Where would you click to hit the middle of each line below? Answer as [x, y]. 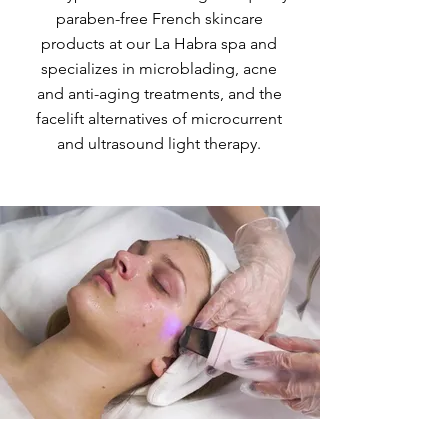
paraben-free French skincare [159, 18]
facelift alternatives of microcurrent [159, 118]
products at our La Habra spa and [159, 43]
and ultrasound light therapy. [159, 143]
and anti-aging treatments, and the [159, 93]
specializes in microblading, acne [159, 68]
